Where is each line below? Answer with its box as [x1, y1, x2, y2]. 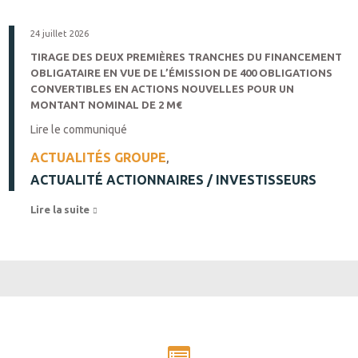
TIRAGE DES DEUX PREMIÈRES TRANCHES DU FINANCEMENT [30, 51, 342, 62]
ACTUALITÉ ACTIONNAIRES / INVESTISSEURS [30, 173, 316, 187]
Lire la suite [30, 203, 93, 216]
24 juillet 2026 [30, 29, 89, 38]
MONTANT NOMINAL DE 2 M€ [30, 99, 181, 110]
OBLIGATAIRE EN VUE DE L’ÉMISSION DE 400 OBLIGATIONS [30, 67, 332, 78]
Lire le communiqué [30, 123, 127, 136]
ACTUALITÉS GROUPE [30, 150, 166, 165]
